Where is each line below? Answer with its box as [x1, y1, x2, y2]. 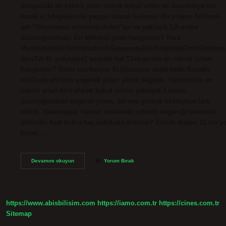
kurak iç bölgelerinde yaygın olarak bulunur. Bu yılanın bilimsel [21, 12, 220, 20]
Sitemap [6, 210, 32, 218]
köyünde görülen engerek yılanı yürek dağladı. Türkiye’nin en [21, 76, 213, 84]
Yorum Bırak [104, 157, 135, 163]
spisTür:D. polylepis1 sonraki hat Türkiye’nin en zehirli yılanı [21, 54, 212, 63]
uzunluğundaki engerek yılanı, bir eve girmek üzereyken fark [21, 97, 210, 105]
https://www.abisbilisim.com [6, 199, 95, 207]
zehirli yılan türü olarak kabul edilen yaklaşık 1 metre [21, 86, 187, 94]
